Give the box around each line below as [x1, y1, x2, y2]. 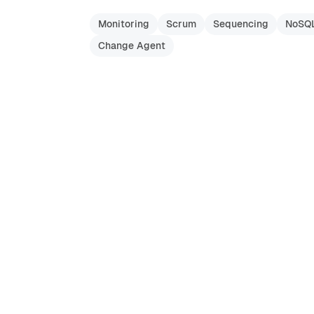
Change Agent [98, 39, 165, 52]
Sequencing [213, 18, 268, 30]
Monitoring [98, 18, 149, 30]
